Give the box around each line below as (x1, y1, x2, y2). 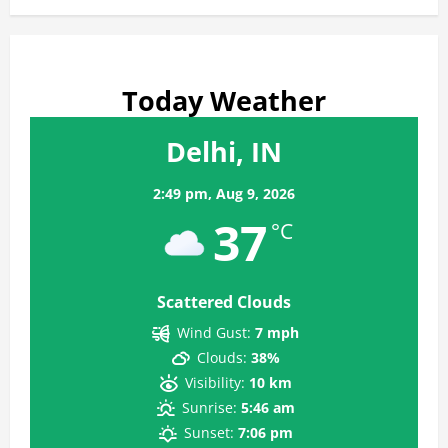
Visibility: (184, 373, 245, 393)
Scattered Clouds (157, 291, 291, 314)
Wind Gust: (177, 323, 252, 343)
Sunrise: (181, 398, 237, 418)
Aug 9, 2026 (216, 184, 295, 204)
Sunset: (183, 423, 234, 443)
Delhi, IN (166, 133, 282, 171)
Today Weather (122, 82, 326, 120)
